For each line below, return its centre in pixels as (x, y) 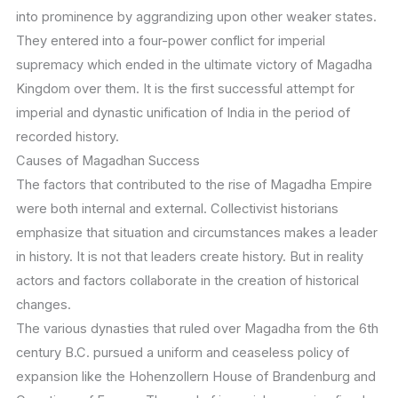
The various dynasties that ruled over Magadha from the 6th (197, 329)
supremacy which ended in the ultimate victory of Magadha (194, 65)
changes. (43, 305)
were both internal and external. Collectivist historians (177, 209)
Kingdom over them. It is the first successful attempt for (185, 89)
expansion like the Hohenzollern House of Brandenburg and (195, 377)
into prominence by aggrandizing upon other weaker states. (196, 17)
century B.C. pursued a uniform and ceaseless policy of (182, 353)
